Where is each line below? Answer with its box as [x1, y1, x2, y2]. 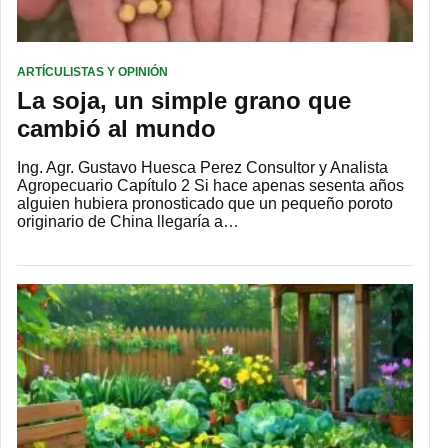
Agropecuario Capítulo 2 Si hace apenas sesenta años [17, 177, 404, 195]
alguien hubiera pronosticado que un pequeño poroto [17, 195, 393, 213]
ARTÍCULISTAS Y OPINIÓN [17, 65, 168, 80]
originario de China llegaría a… [17, 213, 239, 231]
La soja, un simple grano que [17, 87, 351, 115]
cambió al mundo [17, 115, 216, 143]
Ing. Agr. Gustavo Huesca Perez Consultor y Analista [17, 159, 388, 177]
